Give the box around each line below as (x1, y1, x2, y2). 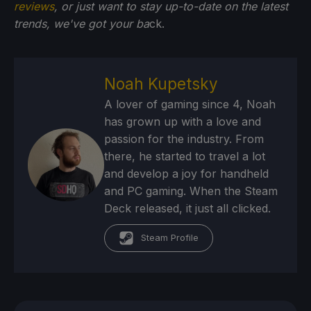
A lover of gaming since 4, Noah (104, 96, 276, 111)
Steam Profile (141, 232, 199, 243)
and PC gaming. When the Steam (104, 183, 278, 198)
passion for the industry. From (104, 131, 264, 146)
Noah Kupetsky (104, 74, 219, 93)
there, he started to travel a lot (104, 149, 266, 163)
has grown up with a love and (104, 114, 262, 128)
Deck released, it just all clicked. (104, 201, 271, 215)
